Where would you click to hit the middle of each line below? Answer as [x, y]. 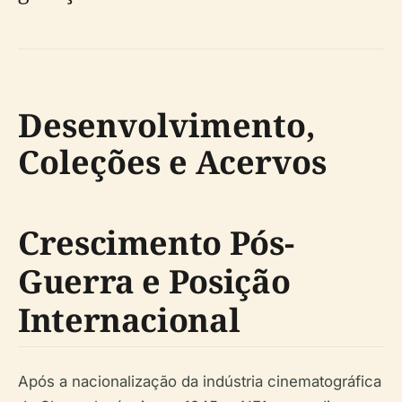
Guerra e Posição [154, 281]
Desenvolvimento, [167, 125]
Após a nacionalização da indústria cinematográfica [200, 381]
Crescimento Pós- [156, 242]
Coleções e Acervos [172, 162]
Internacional [129, 319]
